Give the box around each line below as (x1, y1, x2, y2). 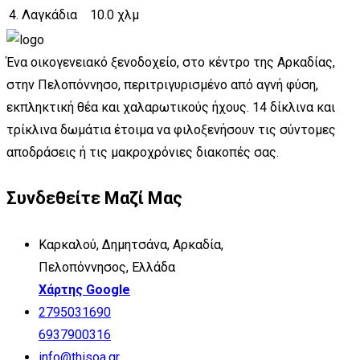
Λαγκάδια (22, 7, 77, 23)
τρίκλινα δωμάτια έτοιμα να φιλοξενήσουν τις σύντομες (6, 122, 336, 138)
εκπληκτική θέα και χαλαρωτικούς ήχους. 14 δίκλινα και (6, 100, 335, 116)
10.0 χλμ (90, 7, 139, 23)
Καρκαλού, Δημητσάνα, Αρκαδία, (39, 236, 223, 252)
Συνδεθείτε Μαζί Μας (6, 188, 182, 209)
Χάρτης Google (39, 281, 130, 297)
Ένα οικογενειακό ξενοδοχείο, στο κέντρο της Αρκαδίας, (6, 55, 335, 71)
